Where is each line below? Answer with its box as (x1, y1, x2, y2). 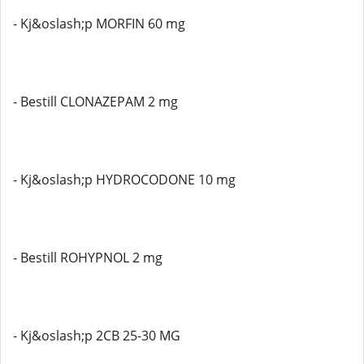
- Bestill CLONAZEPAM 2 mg (13, 93, 178, 110)
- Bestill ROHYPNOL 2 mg (13, 249, 162, 266)
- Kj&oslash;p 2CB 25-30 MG (13, 327, 180, 344)
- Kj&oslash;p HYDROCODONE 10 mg (13, 171, 236, 188)
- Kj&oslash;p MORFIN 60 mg (13, 15, 185, 32)
